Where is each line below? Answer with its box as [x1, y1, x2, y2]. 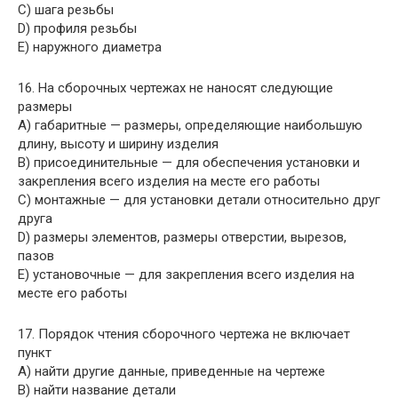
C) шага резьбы [18, 2, 114, 18]
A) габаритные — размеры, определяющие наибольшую [18, 117, 362, 133]
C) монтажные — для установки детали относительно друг [18, 192, 380, 208]
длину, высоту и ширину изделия [18, 136, 219, 152]
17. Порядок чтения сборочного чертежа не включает [18, 326, 350, 342]
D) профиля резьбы [18, 20, 137, 36]
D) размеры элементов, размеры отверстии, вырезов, [18, 229, 346, 245]
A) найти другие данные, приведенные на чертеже [18, 363, 325, 379]
